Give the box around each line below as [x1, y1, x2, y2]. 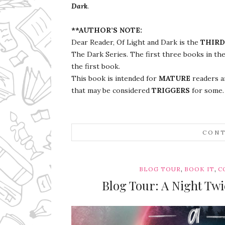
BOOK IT [184, 165, 214, 173]
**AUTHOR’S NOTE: [71, 25, 144, 35]
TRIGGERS [152, 85, 190, 95]
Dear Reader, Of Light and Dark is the [71, 37, 200, 47]
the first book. [71, 61, 120, 71]
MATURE [159, 73, 190, 83]
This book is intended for [71, 73, 159, 83]
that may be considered [71, 85, 152, 95]
